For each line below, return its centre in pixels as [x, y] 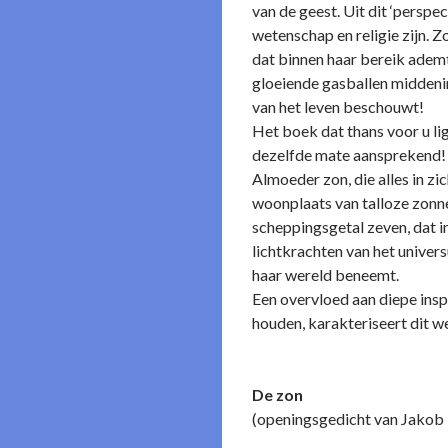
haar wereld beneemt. [325, 274]
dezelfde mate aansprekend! [349, 154]
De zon [277, 394]
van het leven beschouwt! [338, 106]
